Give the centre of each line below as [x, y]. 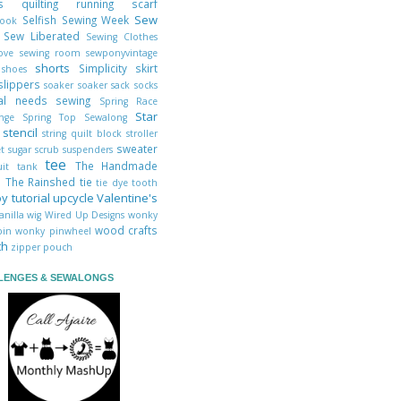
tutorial [32, 197]
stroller [142, 133]
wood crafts [126, 230]
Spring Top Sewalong [79, 117]
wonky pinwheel [55, 230]
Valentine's [127, 197]
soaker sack [106, 85]
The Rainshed [42, 181]
